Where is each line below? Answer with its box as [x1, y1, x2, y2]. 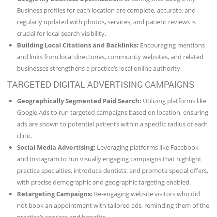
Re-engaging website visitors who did [93, 189, 200, 198]
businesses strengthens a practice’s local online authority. [17, 63, 182, 73]
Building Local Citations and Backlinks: [17, 40, 139, 49]
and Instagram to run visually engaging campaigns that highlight [17, 154, 201, 163]
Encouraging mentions [139, 40, 205, 49]
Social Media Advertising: [17, 142, 95, 152]
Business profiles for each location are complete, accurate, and [17, 5, 196, 15]
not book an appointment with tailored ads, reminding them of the [17, 201, 209, 210]
